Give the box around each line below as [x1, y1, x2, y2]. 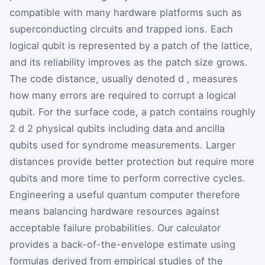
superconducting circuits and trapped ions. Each [9, 23, 233, 35]
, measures [187, 73, 238, 85]
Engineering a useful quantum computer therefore [9, 189, 240, 201]
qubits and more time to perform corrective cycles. [9, 172, 245, 185]
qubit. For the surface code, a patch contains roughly [9, 106, 256, 118]
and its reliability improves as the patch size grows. [9, 56, 248, 69]
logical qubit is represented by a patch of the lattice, [9, 40, 253, 52]
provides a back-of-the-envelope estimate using [9, 238, 235, 251]
